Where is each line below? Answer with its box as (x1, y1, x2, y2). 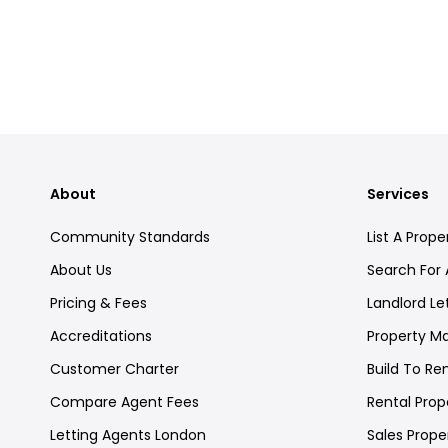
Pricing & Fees (50, 292, 147, 313)
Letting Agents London (50, 424, 206, 445)
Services (367, 183, 429, 204)
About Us (50, 259, 112, 280)
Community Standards (50, 226, 210, 247)
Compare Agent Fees (50, 391, 199, 412)
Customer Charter (50, 358, 179, 379)
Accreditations (50, 325, 152, 346)
